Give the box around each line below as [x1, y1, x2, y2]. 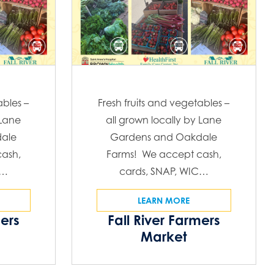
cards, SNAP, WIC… [119, 165, 209, 178]
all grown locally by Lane [106, 114, 222, 127]
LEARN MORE [138, 195, 190, 206]
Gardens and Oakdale [110, 131, 218, 144]
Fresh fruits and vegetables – [98, 97, 230, 109]
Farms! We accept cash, [106, 148, 221, 161]
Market [140, 228, 187, 245]
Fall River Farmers [107, 212, 220, 229]
